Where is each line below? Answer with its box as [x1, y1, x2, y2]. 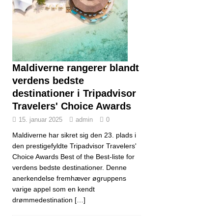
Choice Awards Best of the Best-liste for [12, 153, 135, 161]
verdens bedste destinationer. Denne [12, 164, 127, 172]
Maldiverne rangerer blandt [12, 62, 139, 74]
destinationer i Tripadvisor [12, 88, 136, 99]
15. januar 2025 [19, 116, 62, 124]
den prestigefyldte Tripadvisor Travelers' [12, 142, 137, 150]
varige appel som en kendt [12, 185, 95, 193]
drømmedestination [12, 196, 75, 204]
